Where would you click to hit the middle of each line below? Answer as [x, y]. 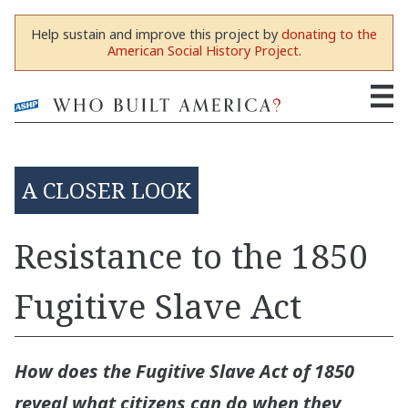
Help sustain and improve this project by [156, 34]
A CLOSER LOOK [107, 190]
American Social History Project [203, 51]
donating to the [329, 34]
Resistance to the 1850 [191, 255]
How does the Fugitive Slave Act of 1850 [184, 371]
